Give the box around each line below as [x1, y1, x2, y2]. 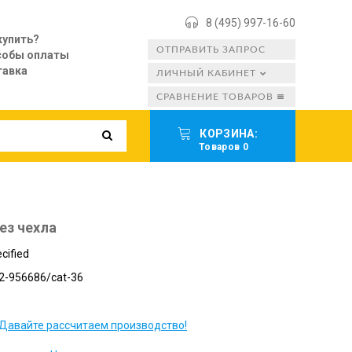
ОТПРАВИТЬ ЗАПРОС [156, 45, 266, 54]
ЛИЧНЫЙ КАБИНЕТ [156, 68, 256, 78]
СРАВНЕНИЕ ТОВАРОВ [156, 92, 273, 101]
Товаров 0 [199, 141, 248, 152]
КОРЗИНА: [200, 127, 261, 140]
